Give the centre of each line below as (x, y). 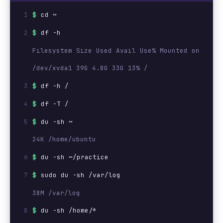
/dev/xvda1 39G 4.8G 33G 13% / (90, 68)
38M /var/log (56, 193)
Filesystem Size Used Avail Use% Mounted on (116, 50)
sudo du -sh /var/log (81, 175)
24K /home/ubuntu (64, 139)
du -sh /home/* (69, 211)
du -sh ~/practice (75, 157)
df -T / (55, 104)
